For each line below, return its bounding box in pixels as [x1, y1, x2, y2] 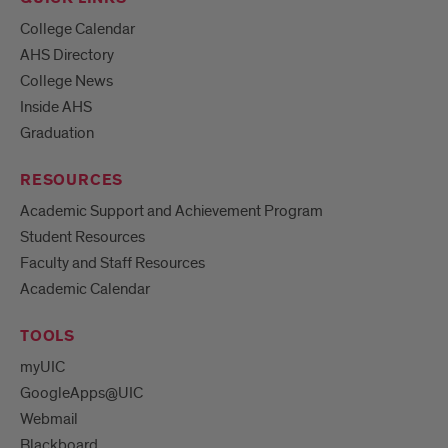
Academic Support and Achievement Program [20, 201, 323, 222]
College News [20, 71, 113, 92]
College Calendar [20, 19, 135, 40]
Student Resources [20, 227, 145, 248]
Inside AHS [20, 97, 92, 118]
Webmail [20, 409, 78, 430]
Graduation [20, 123, 94, 144]
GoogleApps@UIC [20, 383, 143, 404]
